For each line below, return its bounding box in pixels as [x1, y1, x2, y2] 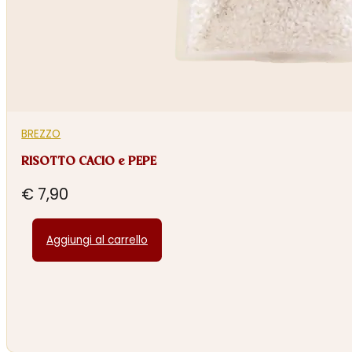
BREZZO [21, 126, 61, 141]
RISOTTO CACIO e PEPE [21, 155, 157, 168]
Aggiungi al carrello [46, 232, 148, 247]
